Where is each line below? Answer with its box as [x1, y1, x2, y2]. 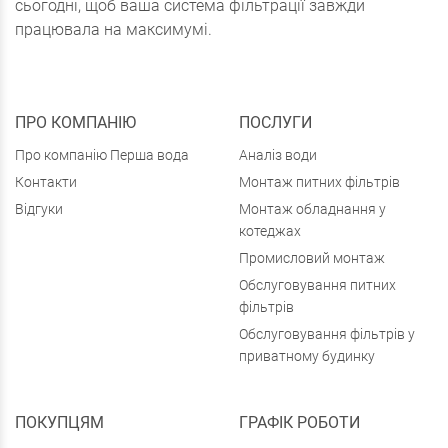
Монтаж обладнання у [239, 201, 386, 218]
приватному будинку [239, 348, 375, 365]
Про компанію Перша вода [15, 147, 189, 164]
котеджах [239, 223, 301, 240]
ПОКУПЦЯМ [15, 413, 104, 433]
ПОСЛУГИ [239, 113, 312, 133]
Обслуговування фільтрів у [239, 326, 415, 343]
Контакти [15, 174, 77, 191]
